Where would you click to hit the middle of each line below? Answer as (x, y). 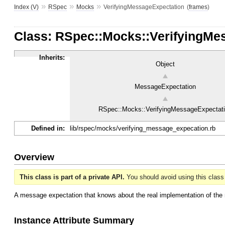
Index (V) (26, 7)
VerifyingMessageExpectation (144, 7)
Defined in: (48, 128)
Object (165, 64)
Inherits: (52, 58)
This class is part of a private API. (72, 177)
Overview (34, 157)
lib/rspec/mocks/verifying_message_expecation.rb (143, 128)
